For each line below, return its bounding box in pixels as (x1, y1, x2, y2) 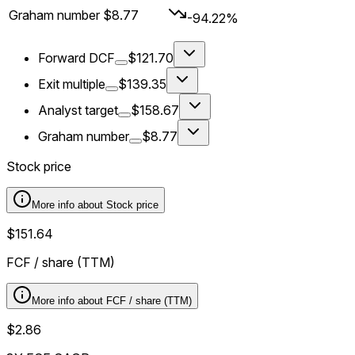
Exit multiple (38, 76, 105, 93)
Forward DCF (38, 50, 115, 67)
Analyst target (38, 102, 118, 119)
